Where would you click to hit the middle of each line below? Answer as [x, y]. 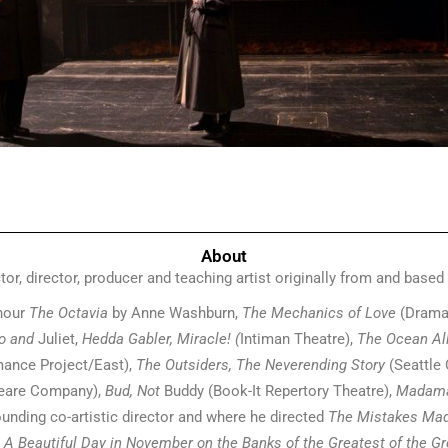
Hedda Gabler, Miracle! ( [161, 338]
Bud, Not [134, 390]
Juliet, [60, 338]
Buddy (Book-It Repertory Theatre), [279, 390]
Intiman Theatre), [298, 338]
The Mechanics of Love [318, 312]
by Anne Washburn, [174, 312]
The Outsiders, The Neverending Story [262, 364]
